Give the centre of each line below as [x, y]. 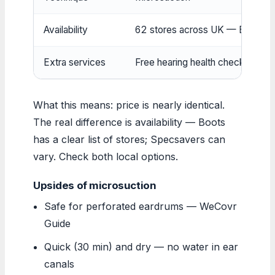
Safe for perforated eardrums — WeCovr [141, 206]
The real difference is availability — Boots [129, 122]
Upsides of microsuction [95, 185]
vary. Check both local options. [106, 156]
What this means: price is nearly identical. [129, 105]
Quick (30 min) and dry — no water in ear [141, 246]
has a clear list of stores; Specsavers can [129, 139]
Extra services [75, 62]
